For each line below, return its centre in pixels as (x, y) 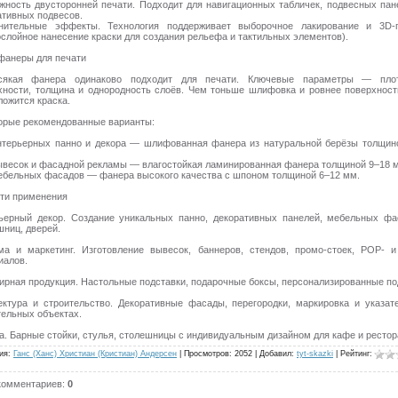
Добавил (275, 353)
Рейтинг (355, 353)
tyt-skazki (315, 353)
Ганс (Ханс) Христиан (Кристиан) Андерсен (95, 353)
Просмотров (207, 353)
